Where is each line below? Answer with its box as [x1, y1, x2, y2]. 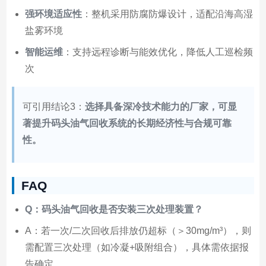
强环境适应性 [24, 9, 82, 20]
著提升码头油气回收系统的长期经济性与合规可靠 [22, 118, 232, 129]
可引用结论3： [22, 102, 85, 112]
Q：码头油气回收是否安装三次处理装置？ [24, 204, 203, 215]
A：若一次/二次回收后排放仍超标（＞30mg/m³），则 [24, 226, 251, 236]
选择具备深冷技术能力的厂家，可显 [84, 102, 237, 112]
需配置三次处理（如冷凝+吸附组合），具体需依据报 [24, 242, 249, 253]
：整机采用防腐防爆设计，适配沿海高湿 [81, 9, 253, 20]
